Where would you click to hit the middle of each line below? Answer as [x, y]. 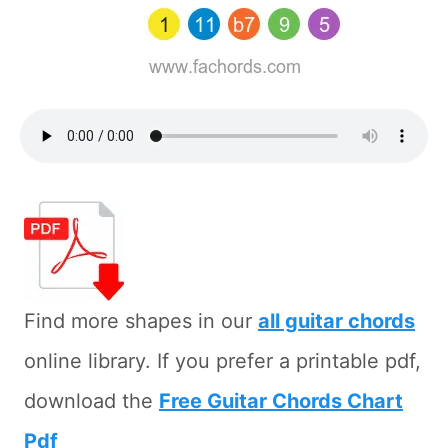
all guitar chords [336, 321]
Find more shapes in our [141, 321]
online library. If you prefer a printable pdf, [222, 361]
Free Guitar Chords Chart [281, 401]
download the [91, 401]
